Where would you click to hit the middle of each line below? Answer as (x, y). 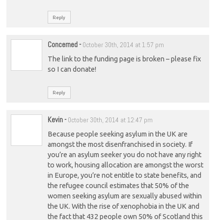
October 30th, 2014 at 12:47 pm (110, 120)
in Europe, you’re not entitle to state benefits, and (124, 176)
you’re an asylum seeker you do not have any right (124, 155)
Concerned (62, 44)
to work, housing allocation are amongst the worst (125, 165)
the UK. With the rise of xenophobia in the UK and (123, 206)
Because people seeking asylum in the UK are (117, 134)
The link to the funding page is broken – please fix (124, 59)
